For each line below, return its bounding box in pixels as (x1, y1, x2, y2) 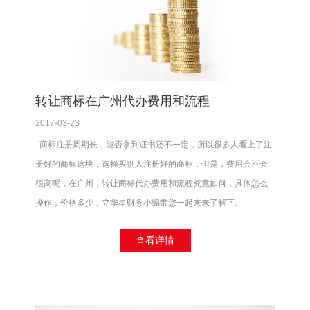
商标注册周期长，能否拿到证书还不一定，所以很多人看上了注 (35, 140, 272, 150)
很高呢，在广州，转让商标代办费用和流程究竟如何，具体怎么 (35, 179, 268, 189)
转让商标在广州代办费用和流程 (35, 94, 210, 109)
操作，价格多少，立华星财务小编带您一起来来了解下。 (35, 198, 243, 208)
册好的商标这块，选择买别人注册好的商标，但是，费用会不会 (35, 159, 268, 170)
